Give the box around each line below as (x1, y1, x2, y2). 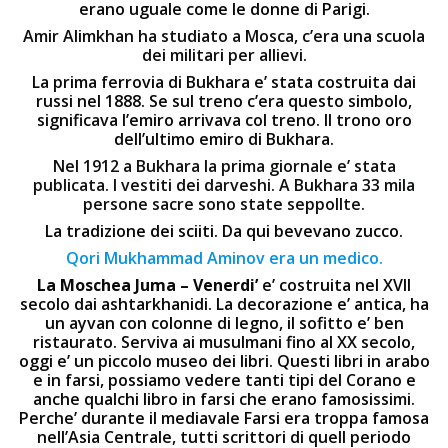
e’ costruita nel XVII (262, 274, 411, 296)
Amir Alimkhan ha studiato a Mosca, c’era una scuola (23, 25, 425, 47)
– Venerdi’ (176, 274, 262, 296)
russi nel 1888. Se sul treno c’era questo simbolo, (36, 90, 412, 112)
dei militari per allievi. (141, 44, 307, 66)
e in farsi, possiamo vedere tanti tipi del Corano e (32, 369, 416, 391)
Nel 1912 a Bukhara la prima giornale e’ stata (52, 155, 396, 177)
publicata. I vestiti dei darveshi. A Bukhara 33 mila (33, 174, 415, 196)
